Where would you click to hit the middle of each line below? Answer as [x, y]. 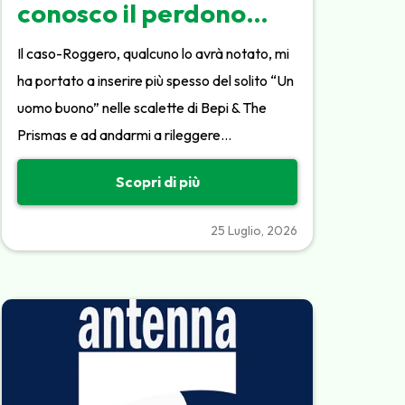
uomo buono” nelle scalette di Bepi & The [142, 107]
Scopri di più [157, 182]
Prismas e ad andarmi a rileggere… [125, 134]
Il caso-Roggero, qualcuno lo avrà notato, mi [154, 53]
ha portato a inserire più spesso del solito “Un [156, 80]
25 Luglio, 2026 [254, 230]
